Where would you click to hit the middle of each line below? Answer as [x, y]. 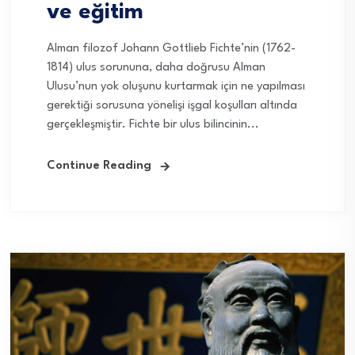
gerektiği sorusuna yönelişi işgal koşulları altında [172, 105]
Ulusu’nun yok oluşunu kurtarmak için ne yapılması [176, 86]
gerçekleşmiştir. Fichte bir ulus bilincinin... [153, 124]
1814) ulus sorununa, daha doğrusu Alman [156, 67]
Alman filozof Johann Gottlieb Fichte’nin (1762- [171, 48]
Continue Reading [99, 166]
